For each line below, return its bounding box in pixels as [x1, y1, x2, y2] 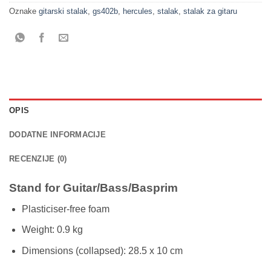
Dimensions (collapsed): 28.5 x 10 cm [21, 245, 183, 256]
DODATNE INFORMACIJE [9, 129, 106, 139]
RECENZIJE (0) [9, 154, 67, 163]
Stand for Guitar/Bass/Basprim [9, 181, 178, 194]
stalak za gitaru [183, 7, 237, 16]
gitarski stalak [39, 7, 88, 16]
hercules [123, 7, 152, 16]
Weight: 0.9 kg [21, 224, 83, 235]
